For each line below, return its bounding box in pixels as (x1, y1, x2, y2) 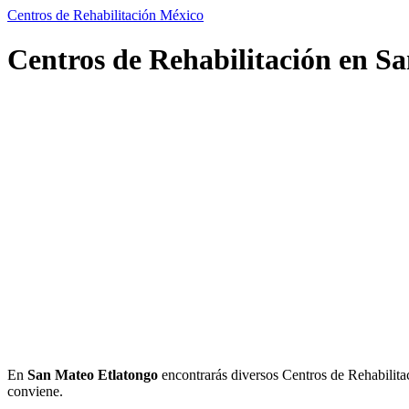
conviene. (7, 383, 63, 399)
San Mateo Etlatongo (27, 366, 158, 383)
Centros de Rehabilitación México (7, 7, 204, 23)
